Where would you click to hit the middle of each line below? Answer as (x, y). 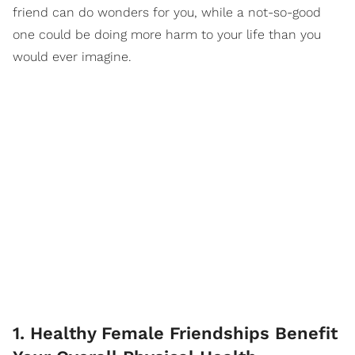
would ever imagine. (72, 57)
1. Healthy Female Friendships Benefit (175, 333)
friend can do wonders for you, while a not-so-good (167, 12)
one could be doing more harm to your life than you (167, 34)
